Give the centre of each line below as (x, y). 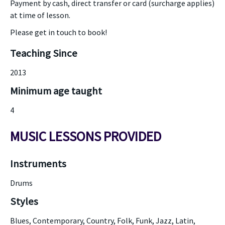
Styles (24, 201)
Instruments (38, 164)
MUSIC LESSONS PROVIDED (86, 136)
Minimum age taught (56, 91)
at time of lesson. (40, 15)
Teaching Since (44, 53)
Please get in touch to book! (59, 32)
